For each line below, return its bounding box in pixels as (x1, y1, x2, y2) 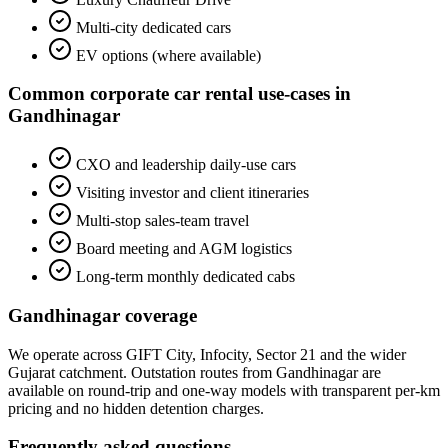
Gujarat (8, 363, 55, 381)
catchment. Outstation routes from (55, 363, 276, 381)
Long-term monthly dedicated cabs (76, 268, 295, 286)
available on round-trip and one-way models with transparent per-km (8, 381, 440, 399)
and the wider (316, 345, 406, 363)
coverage (120, 304, 197, 326)
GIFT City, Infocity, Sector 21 (126, 345, 316, 363)
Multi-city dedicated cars (76, 18, 231, 36)
